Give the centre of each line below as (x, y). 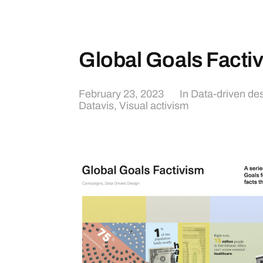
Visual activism (154, 106)
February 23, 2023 (121, 94)
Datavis (96, 106)
